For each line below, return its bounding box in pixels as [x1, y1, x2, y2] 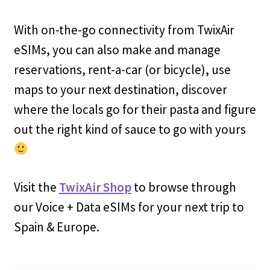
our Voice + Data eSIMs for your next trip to [13, 199, 244, 216]
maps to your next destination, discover [13, 81, 227, 98]
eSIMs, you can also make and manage [13, 42, 221, 58]
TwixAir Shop [58, 179, 131, 196]
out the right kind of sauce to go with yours [13, 121, 246, 138]
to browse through [131, 179, 236, 196]
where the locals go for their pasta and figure [13, 101, 256, 118]
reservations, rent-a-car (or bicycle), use [13, 61, 231, 78]
